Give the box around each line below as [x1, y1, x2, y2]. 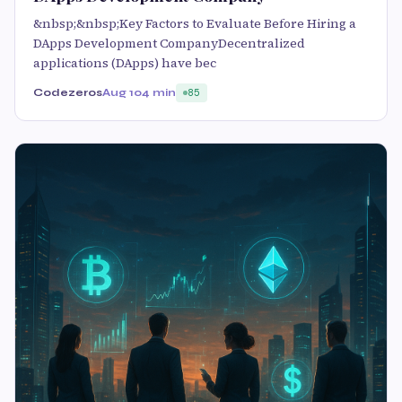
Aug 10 [102, 86, 142, 100]
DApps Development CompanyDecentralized [33, 34, 305, 53]
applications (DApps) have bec [33, 54, 216, 73]
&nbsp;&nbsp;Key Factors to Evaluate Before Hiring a [33, 14, 356, 33]
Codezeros [33, 86, 102, 100]
